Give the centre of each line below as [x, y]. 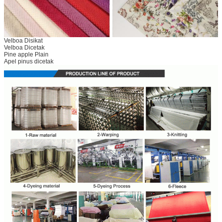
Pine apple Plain [26, 55]
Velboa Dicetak [24, 48]
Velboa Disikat [23, 41]
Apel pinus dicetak [29, 62]
